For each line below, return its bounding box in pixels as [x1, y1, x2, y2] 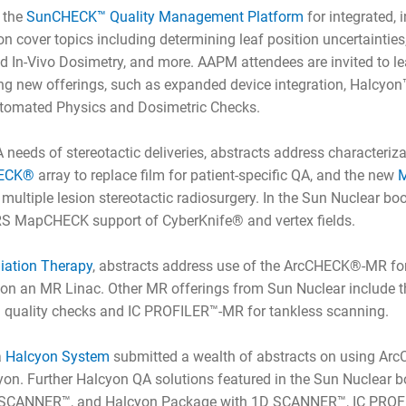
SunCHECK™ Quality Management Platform [26, 8, 304, 26]
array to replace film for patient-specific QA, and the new [34, 167, 398, 185]
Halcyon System [5, 348, 110, 366]
